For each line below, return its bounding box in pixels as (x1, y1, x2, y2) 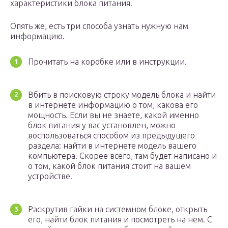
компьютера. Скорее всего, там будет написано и (28, 151, 217, 161)
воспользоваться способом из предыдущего (28, 131, 195, 140)
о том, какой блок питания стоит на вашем (28, 161, 191, 171)
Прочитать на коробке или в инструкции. (28, 57, 187, 67)
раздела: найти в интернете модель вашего (28, 141, 196, 151)
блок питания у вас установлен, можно (28, 121, 176, 130)
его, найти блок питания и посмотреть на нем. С (28, 215, 212, 224)
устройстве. (28, 172, 72, 181)
